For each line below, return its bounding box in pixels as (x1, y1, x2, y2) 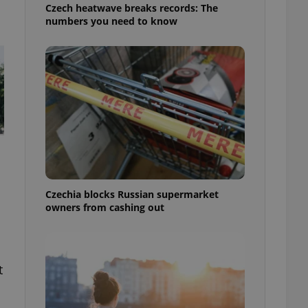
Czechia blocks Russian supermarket (45, 187, 219, 201)
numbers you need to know (45, 14, 177, 27)
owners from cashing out (45, 200, 164, 214)
